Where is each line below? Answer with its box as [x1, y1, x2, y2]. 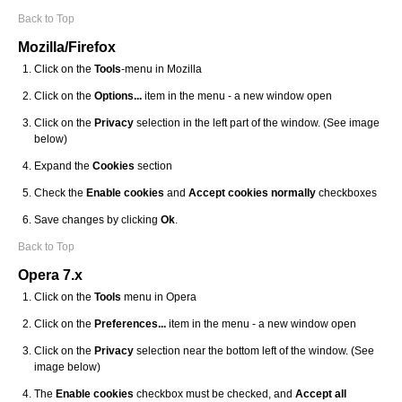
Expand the [34, 160, 92, 172]
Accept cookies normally [188, 187, 316, 199]
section [135, 160, 172, 172]
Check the [34, 187, 86, 199]
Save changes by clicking [34, 214, 161, 226]
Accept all [295, 388, 346, 400]
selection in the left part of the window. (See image [134, 117, 380, 129]
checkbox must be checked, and [134, 388, 295, 400]
